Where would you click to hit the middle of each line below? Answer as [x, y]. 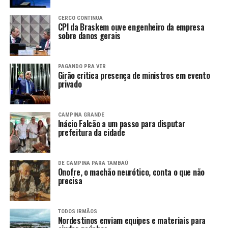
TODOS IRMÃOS [77, 212]
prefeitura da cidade [91, 133]
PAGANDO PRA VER [82, 67]
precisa [70, 181]
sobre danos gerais [89, 36]
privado [70, 84]
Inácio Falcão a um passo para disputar [121, 124]
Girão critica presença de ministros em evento [134, 76]
